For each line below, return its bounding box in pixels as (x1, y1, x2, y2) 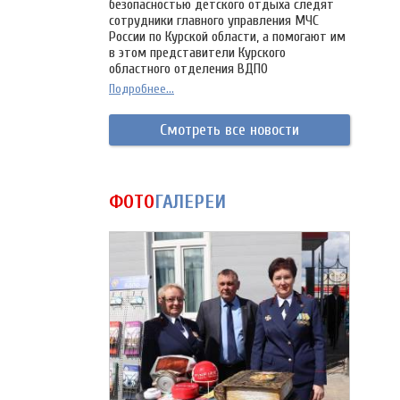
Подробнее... (109, 81, 174, 97)
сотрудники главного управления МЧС (109, 12, 319, 29)
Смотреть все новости (160, 121, 299, 140)
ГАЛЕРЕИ (154, 190, 226, 214)
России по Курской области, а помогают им (109, 29, 346, 46)
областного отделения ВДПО (109, 61, 268, 78)
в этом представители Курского (109, 45, 286, 62)
